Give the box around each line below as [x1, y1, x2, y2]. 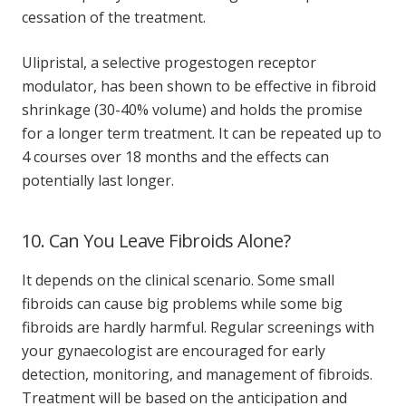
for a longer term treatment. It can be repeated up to [22, 122, 382, 143]
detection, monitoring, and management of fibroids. [22, 363, 372, 384]
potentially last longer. [22, 169, 174, 190]
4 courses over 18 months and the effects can [22, 146, 329, 167]
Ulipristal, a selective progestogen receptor [22, 52, 316, 72]
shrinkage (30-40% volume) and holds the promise [22, 99, 362, 120]
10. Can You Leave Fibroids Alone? [22, 227, 291, 253]
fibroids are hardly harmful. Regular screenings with [22, 316, 374, 337]
